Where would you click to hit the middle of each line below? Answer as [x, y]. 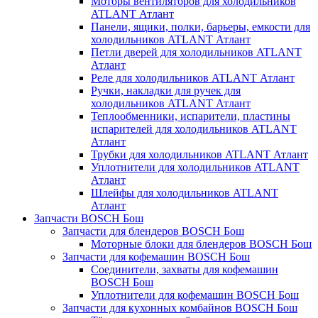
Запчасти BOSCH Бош [89, 218]
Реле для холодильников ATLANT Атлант [193, 77]
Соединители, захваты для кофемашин [185, 269]
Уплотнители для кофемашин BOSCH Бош [195, 295]
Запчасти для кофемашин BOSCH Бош [156, 256]
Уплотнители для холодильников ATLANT [195, 167]
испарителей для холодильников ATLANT [194, 128]
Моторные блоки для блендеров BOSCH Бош [201, 243]
